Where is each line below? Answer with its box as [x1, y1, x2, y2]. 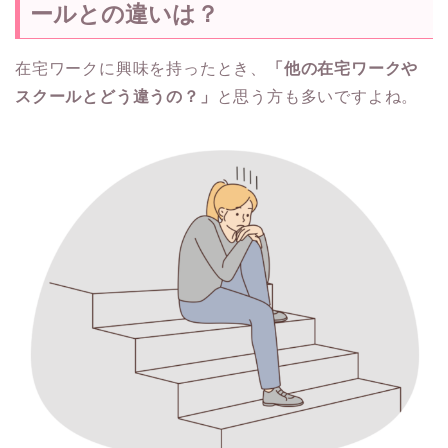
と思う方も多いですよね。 [216, 87, 419, 105]
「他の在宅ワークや [267, 59, 419, 77]
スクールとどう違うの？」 [15, 87, 217, 105]
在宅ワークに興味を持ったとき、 [15, 59, 267, 77]
